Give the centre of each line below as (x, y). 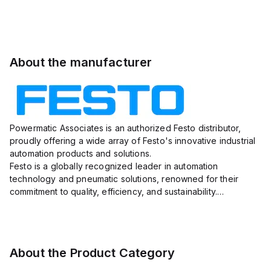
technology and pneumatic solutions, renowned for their (124, 179)
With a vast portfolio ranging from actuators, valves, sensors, (134, 204)
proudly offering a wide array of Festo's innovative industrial (133, 141)
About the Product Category (92, 253)
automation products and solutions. (81, 153)
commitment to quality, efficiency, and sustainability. (114, 191)
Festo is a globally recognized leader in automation (114, 166)
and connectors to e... (54, 217)
